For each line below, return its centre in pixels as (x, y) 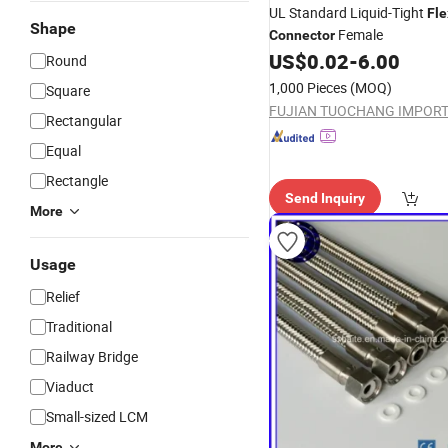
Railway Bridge (92, 356)
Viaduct (70, 386)
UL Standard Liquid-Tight (348, 12)
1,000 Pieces (308, 87)
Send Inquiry (325, 198)
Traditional (79, 326)
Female (359, 34)
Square (68, 90)
